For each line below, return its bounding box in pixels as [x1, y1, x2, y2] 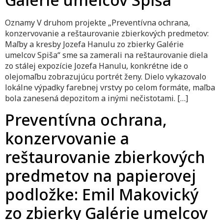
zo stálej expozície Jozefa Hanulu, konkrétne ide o [5, 60, 188, 71]
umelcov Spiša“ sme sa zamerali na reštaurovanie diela [5, 49, 208, 60]
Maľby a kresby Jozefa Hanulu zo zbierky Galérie [5, 38, 184, 50]
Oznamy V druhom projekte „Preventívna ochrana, [5, 17, 190, 28]
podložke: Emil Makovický [5, 184, 198, 205]
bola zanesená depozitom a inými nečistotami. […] [5, 92, 188, 104]
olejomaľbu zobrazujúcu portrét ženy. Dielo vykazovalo [5, 71, 206, 82]
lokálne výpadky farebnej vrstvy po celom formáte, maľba [5, 82, 215, 93]
